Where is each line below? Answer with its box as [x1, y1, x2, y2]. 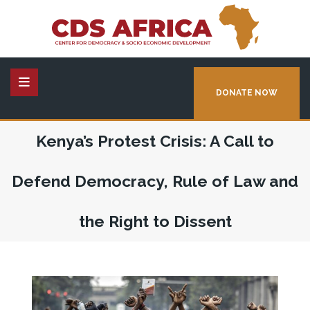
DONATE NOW [216, 87, 277, 98]
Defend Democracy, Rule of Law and [12, 171, 298, 190]
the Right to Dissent [78, 211, 232, 230]
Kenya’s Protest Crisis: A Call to [36, 131, 274, 150]
